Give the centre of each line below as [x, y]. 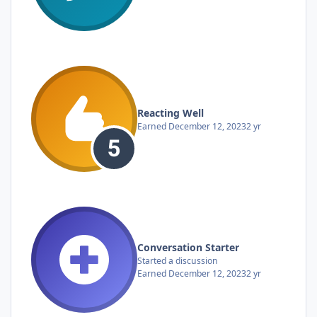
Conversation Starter [188, 247]
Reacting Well [171, 113]
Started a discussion [178, 260]
